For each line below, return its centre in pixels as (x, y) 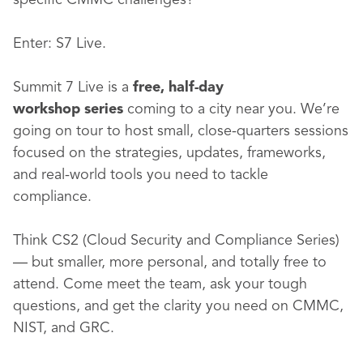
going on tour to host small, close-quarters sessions (181, 132)
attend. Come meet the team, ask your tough (160, 285)
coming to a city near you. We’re (233, 110)
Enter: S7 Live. (60, 44)
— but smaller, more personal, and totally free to (170, 263)
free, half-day (178, 88)
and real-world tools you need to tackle (141, 175)
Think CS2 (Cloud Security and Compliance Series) (176, 241)
